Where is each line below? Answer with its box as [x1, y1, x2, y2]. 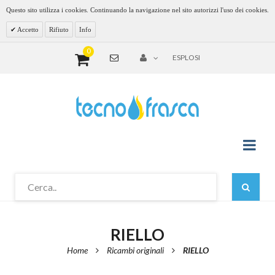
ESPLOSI [172, 53, 200, 62]
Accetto [16, 26, 39, 33]
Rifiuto [49, 26, 69, 33]
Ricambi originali [106, 244, 164, 255]
